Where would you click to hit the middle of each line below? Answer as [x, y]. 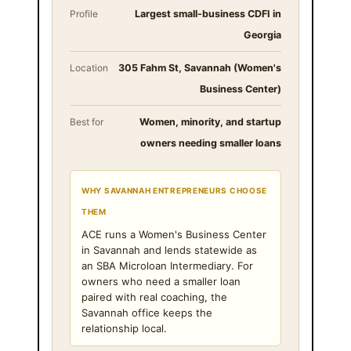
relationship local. [124, 328]
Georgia [262, 34]
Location [89, 67]
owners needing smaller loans [211, 143]
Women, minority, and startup [210, 121]
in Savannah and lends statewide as [169, 250]
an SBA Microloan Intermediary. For [167, 265]
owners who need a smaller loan [161, 281]
